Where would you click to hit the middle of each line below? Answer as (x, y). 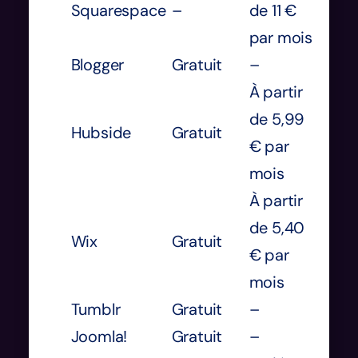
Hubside (101, 132)
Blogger (97, 64)
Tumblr (95, 309)
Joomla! (99, 336)
